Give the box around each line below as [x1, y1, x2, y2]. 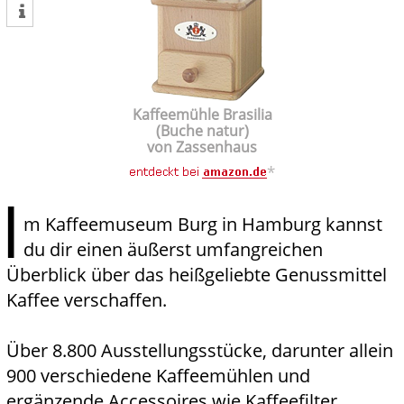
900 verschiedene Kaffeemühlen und [6, 363, 310, 389]
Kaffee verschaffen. [6, 288, 167, 313]
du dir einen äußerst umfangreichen [23, 237, 323, 262]
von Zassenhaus [147, 137, 257, 158]
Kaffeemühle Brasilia [132, 105, 272, 125]
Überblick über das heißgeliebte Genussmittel [6, 262, 387, 288]
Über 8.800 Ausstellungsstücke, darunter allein [6, 338, 393, 363]
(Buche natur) [155, 121, 249, 142]
